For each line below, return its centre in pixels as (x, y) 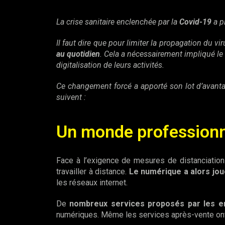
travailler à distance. (93, 172)
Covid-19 (195, 22)
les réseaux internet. (92, 183)
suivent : (71, 97)
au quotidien (78, 54)
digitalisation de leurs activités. (110, 65)
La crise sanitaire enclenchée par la (118, 22)
